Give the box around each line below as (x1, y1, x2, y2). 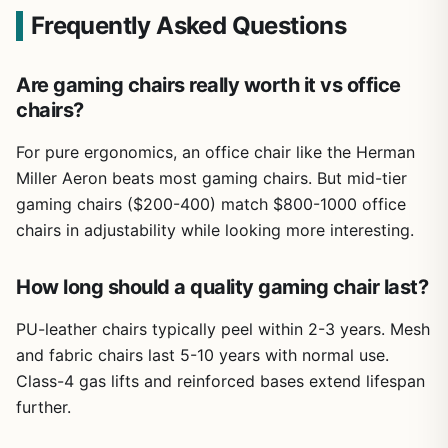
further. (16, 396, 71, 417)
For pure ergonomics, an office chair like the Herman (16, 141, 415, 162)
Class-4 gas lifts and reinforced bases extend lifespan (16, 370, 425, 391)
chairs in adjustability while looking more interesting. (16, 219, 414, 240)
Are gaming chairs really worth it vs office (16, 72, 401, 97)
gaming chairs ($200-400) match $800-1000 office (16, 193, 406, 214)
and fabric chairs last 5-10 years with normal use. (16, 344, 389, 365)
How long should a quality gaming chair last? (16, 274, 428, 299)
